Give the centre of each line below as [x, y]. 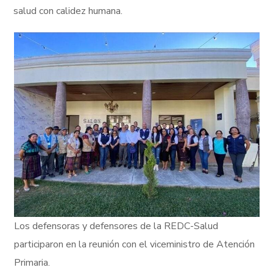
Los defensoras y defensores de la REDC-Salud [116, 226]
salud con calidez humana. [68, 11]
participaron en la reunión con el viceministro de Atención [134, 244]
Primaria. [32, 263]
